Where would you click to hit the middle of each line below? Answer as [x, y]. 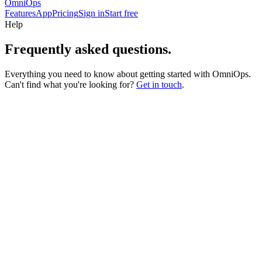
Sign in [92, 13]
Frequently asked [57, 49]
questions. [142, 49]
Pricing [65, 13]
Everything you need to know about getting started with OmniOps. [128, 74]
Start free [121, 13]
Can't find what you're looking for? [69, 84]
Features [20, 13]
